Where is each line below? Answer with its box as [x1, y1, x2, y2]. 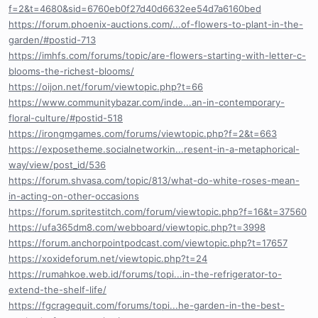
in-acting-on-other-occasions [9, 190, 139, 202]
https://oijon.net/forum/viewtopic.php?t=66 [9, 80, 203, 92]
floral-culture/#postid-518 [9, 111, 123, 124]
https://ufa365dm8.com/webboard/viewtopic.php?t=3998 [9, 221, 265, 233]
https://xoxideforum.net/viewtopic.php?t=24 [9, 252, 207, 264]
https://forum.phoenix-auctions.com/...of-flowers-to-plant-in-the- [9, 18, 303, 30]
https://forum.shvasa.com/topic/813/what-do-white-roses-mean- [9, 174, 300, 186]
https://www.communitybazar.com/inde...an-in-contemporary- [9, 96, 285, 108]
